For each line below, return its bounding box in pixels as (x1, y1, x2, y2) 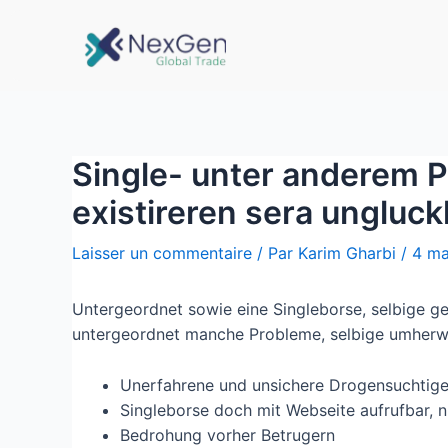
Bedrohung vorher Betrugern (120, 424, 335, 445)
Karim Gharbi (298, 243, 396, 263)
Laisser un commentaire (72, 243, 252, 263)
